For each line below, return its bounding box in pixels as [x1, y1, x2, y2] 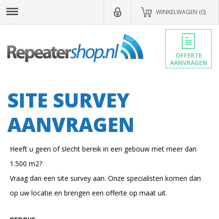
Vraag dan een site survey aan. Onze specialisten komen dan [10, 174, 201, 183]
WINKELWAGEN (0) [156, 8, 206, 16]
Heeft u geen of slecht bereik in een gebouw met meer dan [10, 144, 197, 153]
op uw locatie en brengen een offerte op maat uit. [10, 188, 167, 197]
